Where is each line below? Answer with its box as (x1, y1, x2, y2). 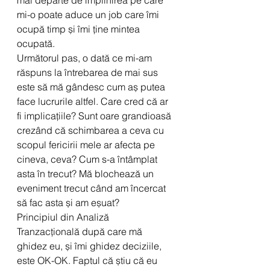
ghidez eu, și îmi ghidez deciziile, (17, 240, 164, 252)
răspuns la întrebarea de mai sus (17, 66, 160, 78)
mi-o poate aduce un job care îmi (17, 8, 162, 20)
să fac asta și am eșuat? (17, 196, 119, 209)
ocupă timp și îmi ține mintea (17, 23, 142, 35)
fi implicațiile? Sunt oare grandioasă (17, 110, 174, 122)
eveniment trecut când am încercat (17, 182, 168, 194)
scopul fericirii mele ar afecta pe (17, 139, 157, 151)
